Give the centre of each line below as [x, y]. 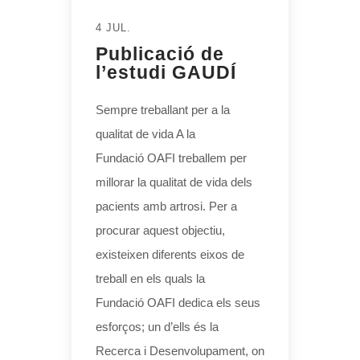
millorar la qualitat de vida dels [174, 182]
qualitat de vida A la [145, 133]
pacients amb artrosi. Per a [166, 206]
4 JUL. [113, 27]
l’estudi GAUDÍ [166, 72]
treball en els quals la [150, 278]
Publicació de [160, 53]
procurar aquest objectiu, [160, 230]
